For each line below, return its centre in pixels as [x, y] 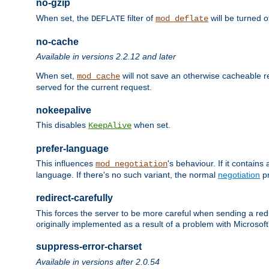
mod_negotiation [131, 164]
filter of [140, 18]
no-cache [57, 41]
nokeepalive [64, 110]
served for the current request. [94, 87]
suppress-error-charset [89, 247]
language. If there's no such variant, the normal [127, 175]
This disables [62, 125]
